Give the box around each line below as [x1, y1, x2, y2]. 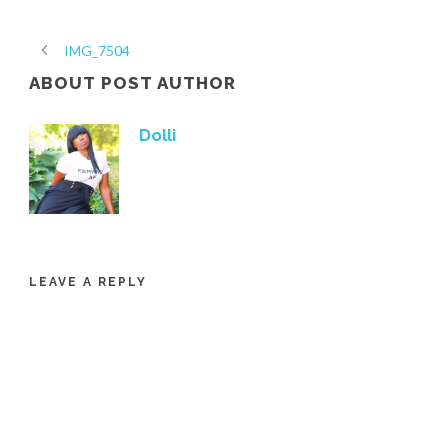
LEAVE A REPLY [29, 274, 147, 289]
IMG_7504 [64, 41, 130, 59]
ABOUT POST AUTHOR [29, 72, 236, 93]
